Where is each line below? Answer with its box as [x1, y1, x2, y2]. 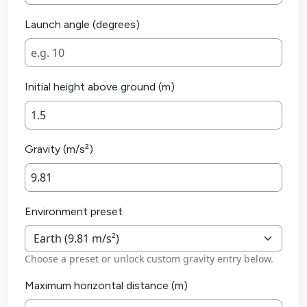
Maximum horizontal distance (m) [25, 279, 188, 293]
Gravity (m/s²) [25, 143, 93, 156]
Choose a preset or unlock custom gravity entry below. [25, 252, 273, 266]
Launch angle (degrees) [25, 18, 140, 32]
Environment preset [25, 205, 123, 219]
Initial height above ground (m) [25, 80, 175, 94]
